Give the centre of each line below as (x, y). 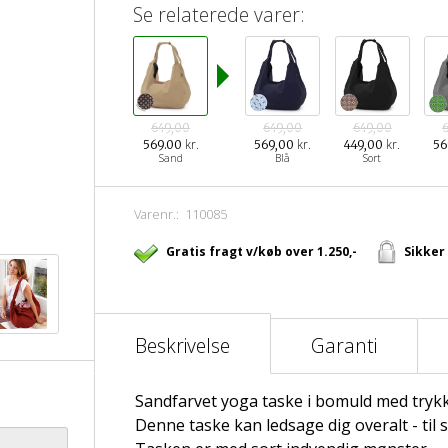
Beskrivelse (182, 345)
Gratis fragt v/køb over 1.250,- (261, 251)
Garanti (343, 345)
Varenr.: (159, 214)
